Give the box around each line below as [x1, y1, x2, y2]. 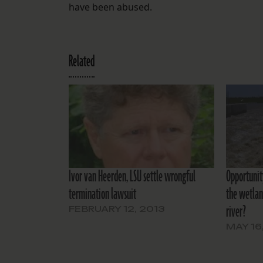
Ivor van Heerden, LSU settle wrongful [69, 166, 195, 188]
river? [226, 201, 247, 223]
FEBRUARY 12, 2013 [69, 204, 165, 214]
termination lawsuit [69, 184, 136, 205]
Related [69, 51, 95, 73]
